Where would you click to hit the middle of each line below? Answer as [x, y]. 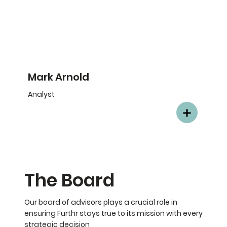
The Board [69, 180]
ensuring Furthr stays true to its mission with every [113, 214]
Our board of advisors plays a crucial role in [101, 202]
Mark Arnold [58, 77]
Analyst [41, 94]
